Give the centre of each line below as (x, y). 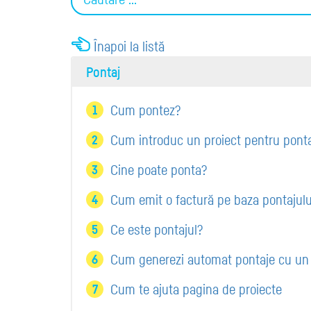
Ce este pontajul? (157, 229)
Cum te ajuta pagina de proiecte (196, 289)
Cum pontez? (146, 110)
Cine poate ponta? (159, 170)
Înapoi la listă (129, 46)
